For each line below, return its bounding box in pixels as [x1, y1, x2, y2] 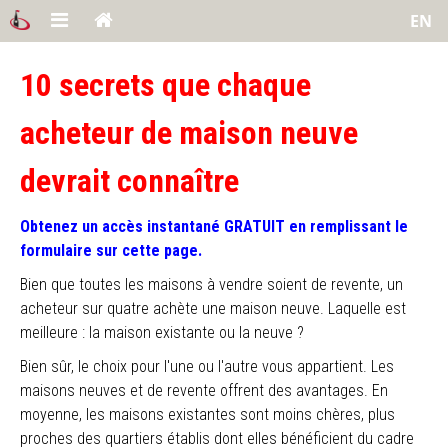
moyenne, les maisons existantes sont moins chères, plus [20, 405, 395, 424]
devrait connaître [20, 162, 239, 200]
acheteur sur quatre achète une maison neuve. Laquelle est [20, 299, 406, 318]
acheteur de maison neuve [20, 114, 358, 152]
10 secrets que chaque [20, 66, 311, 104]
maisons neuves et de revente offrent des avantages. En [20, 381, 388, 400]
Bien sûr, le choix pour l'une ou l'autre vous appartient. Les [20, 357, 394, 376]
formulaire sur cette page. [20, 241, 202, 260]
